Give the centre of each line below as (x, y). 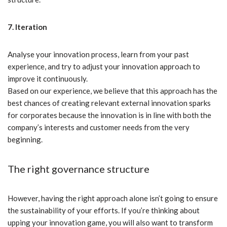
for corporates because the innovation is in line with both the (109, 115)
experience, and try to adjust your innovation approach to (104, 67)
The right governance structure (79, 169)
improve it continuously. (48, 79)
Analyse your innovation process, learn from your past (98, 54)
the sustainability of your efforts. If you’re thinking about (104, 211)
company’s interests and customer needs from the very (99, 127)
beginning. (25, 140)
